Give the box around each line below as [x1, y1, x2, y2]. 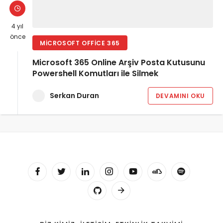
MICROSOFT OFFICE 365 [40, 38, 120, 47]
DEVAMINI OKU [155, 91, 205, 100]
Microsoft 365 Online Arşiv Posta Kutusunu [32, 57, 205, 69]
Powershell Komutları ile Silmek [32, 68, 158, 80]
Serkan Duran [50, 90, 99, 101]
